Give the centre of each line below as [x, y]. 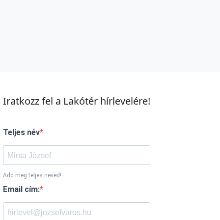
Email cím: [21, 190]
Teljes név [21, 133]
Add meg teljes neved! [32, 176]
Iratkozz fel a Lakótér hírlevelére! [77, 101]
